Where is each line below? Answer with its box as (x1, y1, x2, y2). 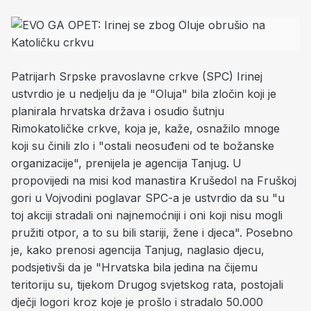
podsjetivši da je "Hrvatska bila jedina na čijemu (11, 260, 258, 274)
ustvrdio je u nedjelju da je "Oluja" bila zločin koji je (11, 87, 276, 101)
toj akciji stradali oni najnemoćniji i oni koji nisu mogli (11, 208, 283, 222)
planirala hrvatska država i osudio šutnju (11, 104, 224, 118)
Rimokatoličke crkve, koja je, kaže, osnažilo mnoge (11, 121, 280, 135)
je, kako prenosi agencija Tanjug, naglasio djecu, (11, 243, 264, 257)
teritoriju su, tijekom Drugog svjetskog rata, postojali (11, 278, 283, 292)
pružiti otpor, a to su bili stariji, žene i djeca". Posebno (11, 226, 293, 239)
